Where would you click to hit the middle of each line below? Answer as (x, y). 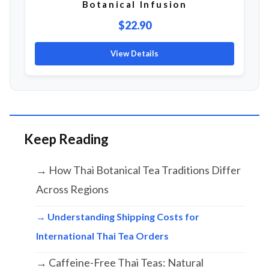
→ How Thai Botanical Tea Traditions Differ (138, 170)
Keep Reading (66, 139)
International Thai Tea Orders (102, 236)
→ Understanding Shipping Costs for (118, 217)
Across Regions (72, 189)
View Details (134, 54)
